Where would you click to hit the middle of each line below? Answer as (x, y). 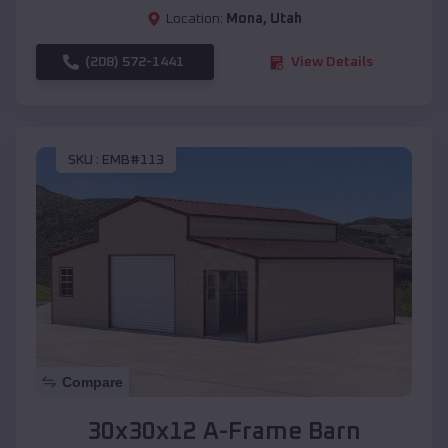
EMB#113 (133, 159)
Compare (92, 382)
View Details (332, 62)
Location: (194, 19)
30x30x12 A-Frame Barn (224, 432)
